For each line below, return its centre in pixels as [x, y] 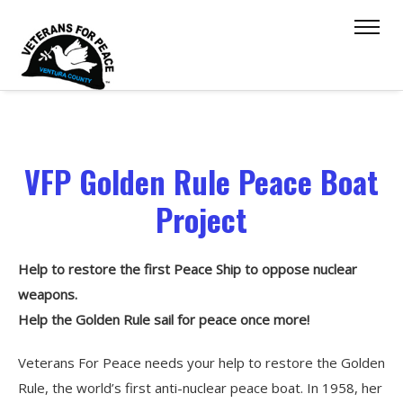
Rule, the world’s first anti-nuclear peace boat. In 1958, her [200, 388]
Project [201, 219]
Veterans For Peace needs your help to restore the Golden [201, 363]
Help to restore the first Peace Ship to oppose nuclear [188, 269]
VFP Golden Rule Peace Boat [201, 181]
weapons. [48, 294]
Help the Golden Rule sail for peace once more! [164, 319]
